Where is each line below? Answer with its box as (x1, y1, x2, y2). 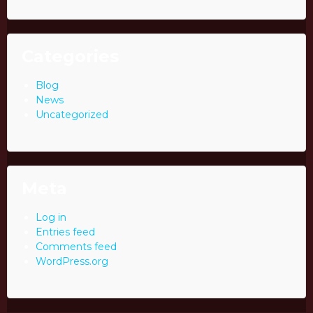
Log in (36, 211, 66, 224)
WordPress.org (36, 255, 108, 268)
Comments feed (36, 240, 117, 254)
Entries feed (36, 226, 95, 239)
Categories (22, 46, 119, 67)
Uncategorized (36, 108, 108, 122)
